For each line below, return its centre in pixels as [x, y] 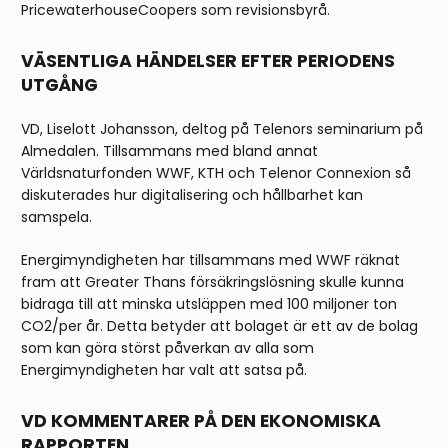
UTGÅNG [59, 85]
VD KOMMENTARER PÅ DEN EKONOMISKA [201, 421]
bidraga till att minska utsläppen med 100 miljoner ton [209, 304]
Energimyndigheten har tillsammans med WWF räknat [210, 260]
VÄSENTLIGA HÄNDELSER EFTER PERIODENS [208, 61]
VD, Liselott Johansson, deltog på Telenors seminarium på [222, 129]
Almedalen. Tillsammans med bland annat [169, 151]
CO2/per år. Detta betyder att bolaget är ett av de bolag [219, 326]
